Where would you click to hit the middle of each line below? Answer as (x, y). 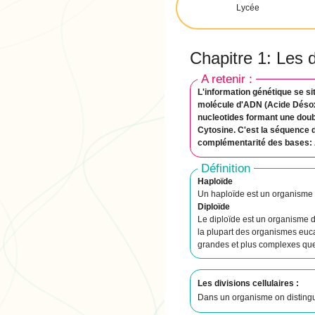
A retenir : (227, 78)
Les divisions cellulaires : (249, 284)
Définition (226, 168)
